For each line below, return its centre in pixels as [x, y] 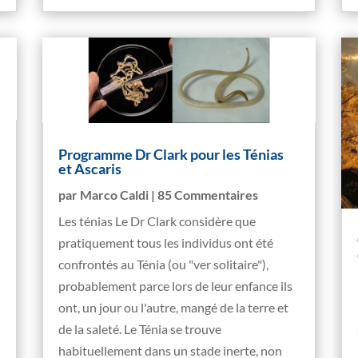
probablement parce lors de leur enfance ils [176, 286]
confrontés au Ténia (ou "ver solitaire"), [164, 265]
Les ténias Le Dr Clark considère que [157, 221]
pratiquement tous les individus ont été [166, 243]
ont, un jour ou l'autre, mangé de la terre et [174, 308]
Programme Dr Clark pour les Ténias [171, 155]
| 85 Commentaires [204, 195]
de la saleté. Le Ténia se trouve [140, 329]
